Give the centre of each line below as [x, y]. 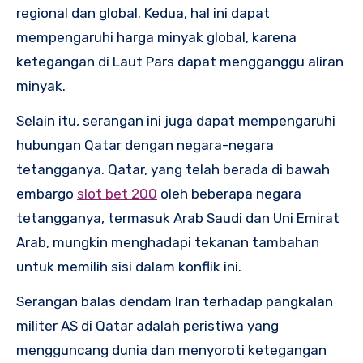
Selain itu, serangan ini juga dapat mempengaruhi [176, 121]
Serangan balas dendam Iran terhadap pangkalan [175, 302]
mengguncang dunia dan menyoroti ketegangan [171, 350]
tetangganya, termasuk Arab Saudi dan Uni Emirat [178, 218]
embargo [47, 194]
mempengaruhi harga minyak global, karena [156, 38]
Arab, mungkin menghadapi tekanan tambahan [168, 243]
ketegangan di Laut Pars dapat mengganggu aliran [180, 62]
